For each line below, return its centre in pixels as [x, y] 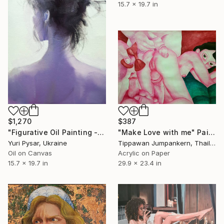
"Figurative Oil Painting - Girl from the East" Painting [101, 132]
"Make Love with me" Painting [211, 132]
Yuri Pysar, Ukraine [37, 143]
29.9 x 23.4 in [140, 163]
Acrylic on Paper [144, 153]
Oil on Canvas [30, 153]
